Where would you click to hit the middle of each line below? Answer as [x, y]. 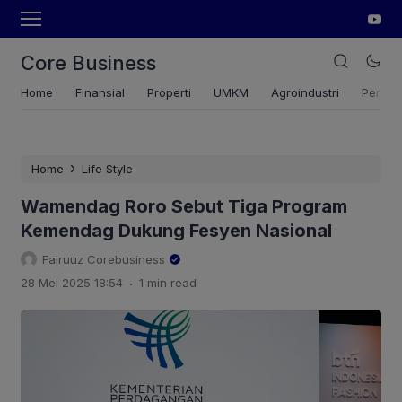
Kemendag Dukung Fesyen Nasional [176, 231]
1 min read [168, 283]
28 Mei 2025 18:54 [72, 283]
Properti [169, 92]
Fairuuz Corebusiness [104, 259]
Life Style [107, 169]
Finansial [100, 92]
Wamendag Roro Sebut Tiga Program [184, 206]
